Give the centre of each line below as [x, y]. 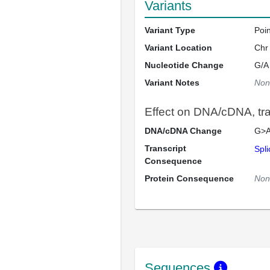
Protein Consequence [189, 178]
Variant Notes [172, 83]
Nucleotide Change [184, 65]
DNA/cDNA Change [183, 131]
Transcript [165, 148]
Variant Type [170, 30]
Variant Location [178, 48]
